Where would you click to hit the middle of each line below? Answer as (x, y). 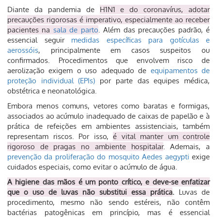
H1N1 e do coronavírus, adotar (155, 9)
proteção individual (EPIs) (51, 81)
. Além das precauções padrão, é (154, 30)
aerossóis (23, 50)
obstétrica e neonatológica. (52, 91)
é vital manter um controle (161, 136)
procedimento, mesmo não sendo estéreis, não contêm (108, 202)
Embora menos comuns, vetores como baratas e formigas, (108, 106)
